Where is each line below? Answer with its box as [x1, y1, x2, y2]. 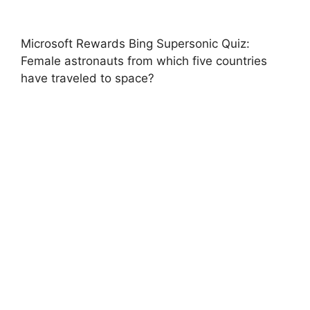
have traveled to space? [21, 71, 154, 85]
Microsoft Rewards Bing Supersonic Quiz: [21, 36, 250, 51]
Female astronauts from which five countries [21, 53, 267, 68]
